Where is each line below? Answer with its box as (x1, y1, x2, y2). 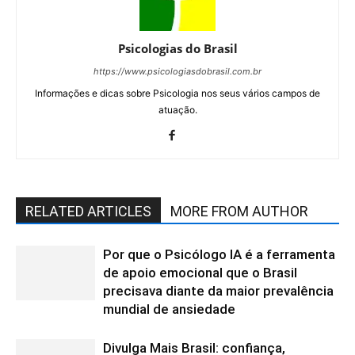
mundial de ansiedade (103, 301, 235, 318)
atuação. (158, 104, 197, 116)
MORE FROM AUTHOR (170, 203, 308, 220)
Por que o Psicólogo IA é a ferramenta (103, 246, 335, 263)
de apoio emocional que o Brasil (103, 265, 297, 281)
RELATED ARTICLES (25, 203, 151, 220)
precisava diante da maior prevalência (103, 283, 334, 300)
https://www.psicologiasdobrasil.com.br (94, 66, 261, 78)
